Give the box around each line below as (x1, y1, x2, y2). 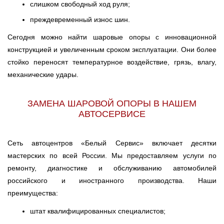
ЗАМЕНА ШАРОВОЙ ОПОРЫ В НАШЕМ (27, 98, 196, 108)
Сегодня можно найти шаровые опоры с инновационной (7, 33, 216, 41)
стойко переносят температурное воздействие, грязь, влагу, (7, 58, 216, 66)
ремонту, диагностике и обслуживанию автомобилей (7, 164, 216, 172)
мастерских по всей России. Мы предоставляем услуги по (7, 151, 216, 159)
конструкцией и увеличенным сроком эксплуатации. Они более (7, 45, 216, 53)
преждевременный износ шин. (30, 15, 130, 23)
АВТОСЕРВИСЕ (78, 109, 145, 119)
